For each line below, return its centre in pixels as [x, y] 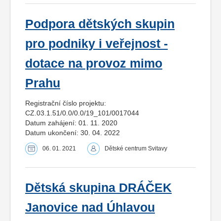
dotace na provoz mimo [94, 64]
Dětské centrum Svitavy [136, 149]
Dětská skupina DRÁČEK [98, 188]
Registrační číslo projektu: [66, 103]
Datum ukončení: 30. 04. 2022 [73, 133]
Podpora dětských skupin [100, 24]
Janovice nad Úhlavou [90, 208]
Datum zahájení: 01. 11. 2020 [71, 123]
